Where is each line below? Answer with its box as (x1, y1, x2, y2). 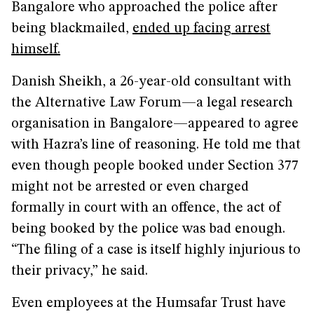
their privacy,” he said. (11, 264, 148, 278)
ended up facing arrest (132, 22, 271, 36)
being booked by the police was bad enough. (11, 222, 285, 236)
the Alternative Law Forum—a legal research (11, 96, 293, 110)
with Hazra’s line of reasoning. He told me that (11, 138, 301, 152)
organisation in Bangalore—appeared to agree (11, 117, 299, 131)
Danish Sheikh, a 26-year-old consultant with (11, 75, 292, 89)
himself (11, 43, 57, 57)
